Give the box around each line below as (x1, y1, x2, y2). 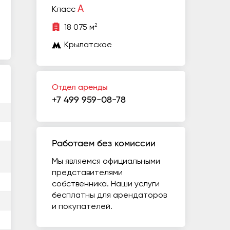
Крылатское (64, 41, 112, 50)
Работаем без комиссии (52, 139, 156, 149)
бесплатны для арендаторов (52, 191, 167, 200)
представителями (52, 169, 123, 178)
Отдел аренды (52, 83, 108, 92)
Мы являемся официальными (52, 158, 160, 166)
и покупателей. (52, 203, 112, 212)
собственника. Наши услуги (52, 180, 160, 189)
